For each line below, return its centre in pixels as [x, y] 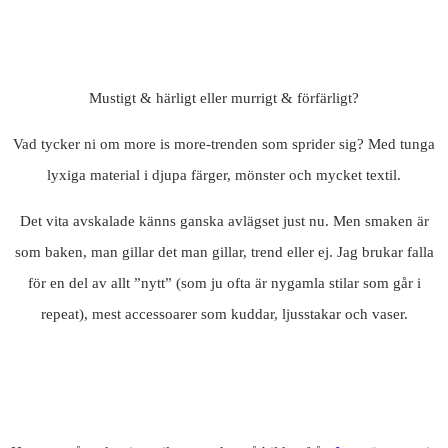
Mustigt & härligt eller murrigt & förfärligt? [224, 98]
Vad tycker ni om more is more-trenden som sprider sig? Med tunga [224, 144]
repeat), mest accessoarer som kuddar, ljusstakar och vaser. [224, 314]
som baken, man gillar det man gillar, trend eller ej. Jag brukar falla [224, 252]
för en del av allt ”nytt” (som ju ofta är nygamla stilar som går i [224, 283]
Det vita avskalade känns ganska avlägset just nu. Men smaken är [224, 221]
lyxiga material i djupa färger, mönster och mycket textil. [224, 175]
